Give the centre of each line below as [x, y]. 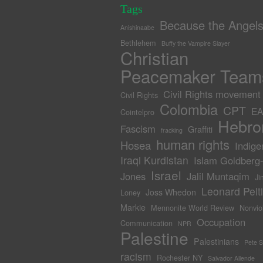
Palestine [154, 238]
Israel [166, 175]
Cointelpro [137, 112]
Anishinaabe [137, 27]
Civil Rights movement [212, 94]
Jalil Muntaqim [218, 176]
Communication [146, 223]
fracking [171, 130]
